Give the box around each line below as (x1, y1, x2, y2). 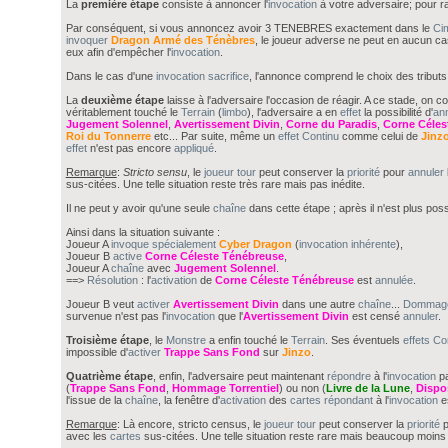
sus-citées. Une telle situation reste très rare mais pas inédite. (65, 178, 365, 191)
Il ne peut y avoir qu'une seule (65, 202, 213, 215)
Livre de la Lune (325, 382, 410, 395)
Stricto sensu (122, 166, 187, 179)
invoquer (65, 34, 108, 47)
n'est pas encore (89, 142, 174, 155)
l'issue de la (65, 394, 125, 407)
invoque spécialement (110, 238, 216, 251)
